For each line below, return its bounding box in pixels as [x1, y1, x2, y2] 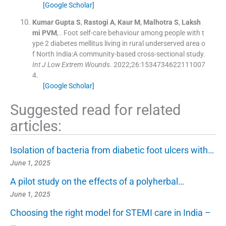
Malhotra [143, 18, 173, 26]
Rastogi [83, 18, 108, 26]
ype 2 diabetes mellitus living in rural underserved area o [32, 39, 205, 47]
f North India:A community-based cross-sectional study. [32, 49, 205, 58]
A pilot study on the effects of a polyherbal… [10, 176, 184, 187]
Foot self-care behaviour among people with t [63, 28, 204, 37]
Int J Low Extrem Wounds [32, 60, 110, 69]
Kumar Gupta [32, 18, 75, 26]
